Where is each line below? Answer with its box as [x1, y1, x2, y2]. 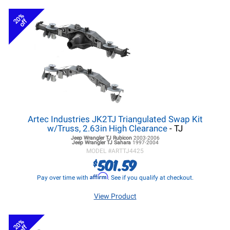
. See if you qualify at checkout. [107, 174, 194, 181]
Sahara [112, 140, 132, 145]
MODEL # [86, 147, 111, 155]
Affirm [89, 172, 108, 180]
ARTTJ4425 [111, 147, 144, 155]
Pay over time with [36, 174, 90, 181]
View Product [93, 192, 137, 200]
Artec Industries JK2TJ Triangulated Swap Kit [27, 114, 203, 124]
